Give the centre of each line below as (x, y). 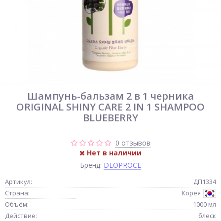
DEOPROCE (122, 165)
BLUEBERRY (110, 118)
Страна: (17, 193)
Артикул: (18, 182)
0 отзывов (133, 143)
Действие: (21, 216)
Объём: (17, 204)
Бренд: (92, 165)
